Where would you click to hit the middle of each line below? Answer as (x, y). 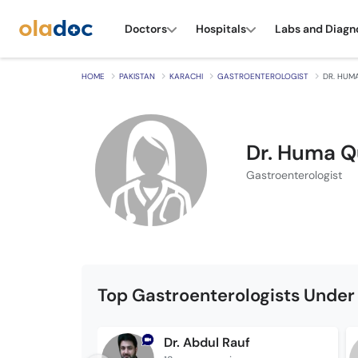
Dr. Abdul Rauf (207, 342)
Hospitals (221, 28)
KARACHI (186, 76)
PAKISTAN (137, 76)
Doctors (146, 28)
